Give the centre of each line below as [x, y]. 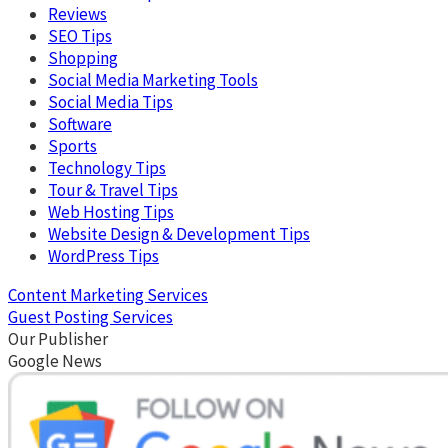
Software [80, 123]
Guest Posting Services [90, 316]
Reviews [77, 13]
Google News [55, 360]
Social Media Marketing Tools [153, 79]
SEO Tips [80, 35]
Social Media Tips [110, 101]
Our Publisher [58, 338]
